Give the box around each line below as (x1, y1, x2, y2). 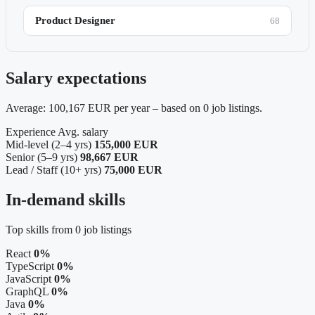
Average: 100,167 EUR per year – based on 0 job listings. (6, 102, 262, 115)
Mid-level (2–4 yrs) (6, 139, 91, 151)
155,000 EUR (94, 139, 158, 151)
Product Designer (35, 15, 115, 27)
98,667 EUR (80, 151, 139, 164)
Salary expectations (6, 69, 146, 88)
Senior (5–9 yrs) (6, 151, 77, 164)
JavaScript (6, 272, 51, 285)
